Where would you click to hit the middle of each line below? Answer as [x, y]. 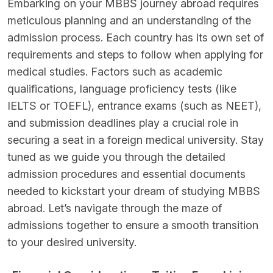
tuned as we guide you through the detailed [116, 157]
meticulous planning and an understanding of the [129, 20]
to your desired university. [72, 242]
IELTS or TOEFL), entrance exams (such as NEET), [134, 106]
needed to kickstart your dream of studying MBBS [134, 191]
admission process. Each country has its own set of [136, 37]
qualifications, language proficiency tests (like [122, 89]
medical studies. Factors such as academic [115, 72]
